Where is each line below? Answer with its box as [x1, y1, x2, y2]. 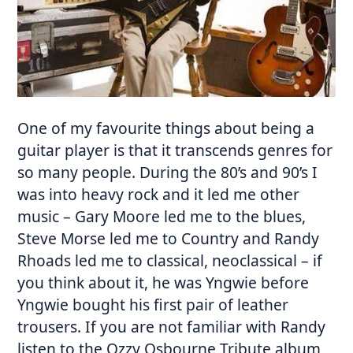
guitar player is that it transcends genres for [17, 139, 333, 162]
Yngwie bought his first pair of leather [17, 294, 289, 316]
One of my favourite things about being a [17, 117, 315, 139]
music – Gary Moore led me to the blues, [17, 206, 307, 228]
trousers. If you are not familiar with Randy [17, 316, 326, 338]
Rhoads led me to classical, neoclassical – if [17, 250, 323, 272]
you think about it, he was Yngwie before [17, 272, 310, 294]
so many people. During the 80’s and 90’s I [17, 162, 318, 184]
